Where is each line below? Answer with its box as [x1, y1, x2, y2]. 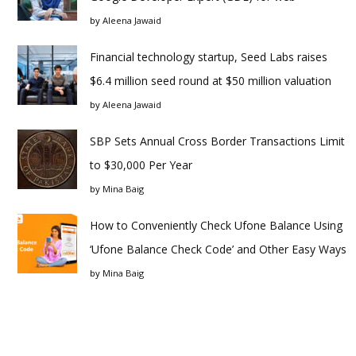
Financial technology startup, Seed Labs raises [90, 49, 327, 65]
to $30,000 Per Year [90, 157, 192, 173]
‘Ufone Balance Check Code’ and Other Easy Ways [90, 242, 346, 257]
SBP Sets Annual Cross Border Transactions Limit [90, 133, 345, 149]
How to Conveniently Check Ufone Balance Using [90, 218, 342, 234]
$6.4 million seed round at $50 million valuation [90, 73, 331, 89]
